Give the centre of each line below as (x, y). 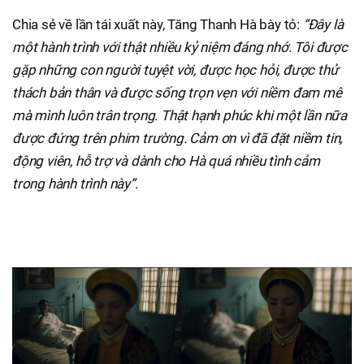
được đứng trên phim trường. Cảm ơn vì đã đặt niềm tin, (178, 139)
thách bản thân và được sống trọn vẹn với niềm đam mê (177, 93)
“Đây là (323, 25)
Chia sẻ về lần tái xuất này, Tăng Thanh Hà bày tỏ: (158, 25)
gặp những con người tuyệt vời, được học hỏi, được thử (175, 70)
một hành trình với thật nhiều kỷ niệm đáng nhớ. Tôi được (180, 48)
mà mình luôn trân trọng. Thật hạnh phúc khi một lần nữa (180, 116)
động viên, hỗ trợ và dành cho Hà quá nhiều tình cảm (166, 161)
